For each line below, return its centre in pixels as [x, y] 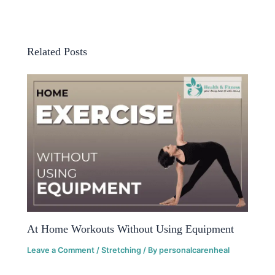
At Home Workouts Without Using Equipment [131, 229]
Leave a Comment [61, 250]
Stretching [122, 250]
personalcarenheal [195, 250]
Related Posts [57, 51]
